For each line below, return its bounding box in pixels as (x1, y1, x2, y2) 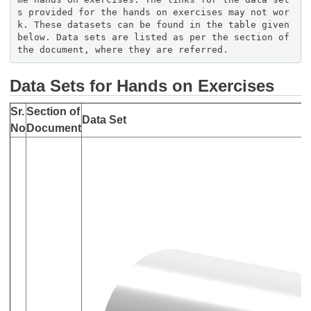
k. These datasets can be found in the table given (17, 19, 289, 30)
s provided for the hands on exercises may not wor (17, 6, 289, 17)
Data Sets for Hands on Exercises (10, 76, 274, 95)
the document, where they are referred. (17, 44, 228, 55)
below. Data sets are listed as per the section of (17, 31, 289, 42)
